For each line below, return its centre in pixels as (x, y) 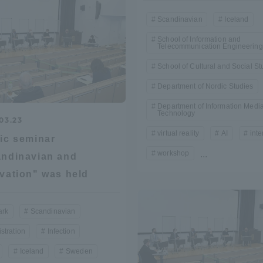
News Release (65, 154)
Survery (232, 154)
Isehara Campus (209, 31)
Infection (61, 232)
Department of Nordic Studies (205, 87)
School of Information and (199, 40)
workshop (173, 154)
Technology (176, 114)
